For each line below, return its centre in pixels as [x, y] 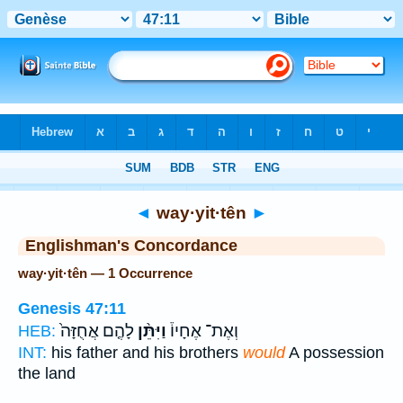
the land [47, 373]
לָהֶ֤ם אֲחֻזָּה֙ [97, 331]
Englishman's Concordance [131, 246]
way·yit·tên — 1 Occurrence [105, 273]
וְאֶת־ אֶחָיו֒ [202, 331]
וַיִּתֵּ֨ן [150, 331]
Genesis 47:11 [72, 308]
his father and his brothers [145, 352]
